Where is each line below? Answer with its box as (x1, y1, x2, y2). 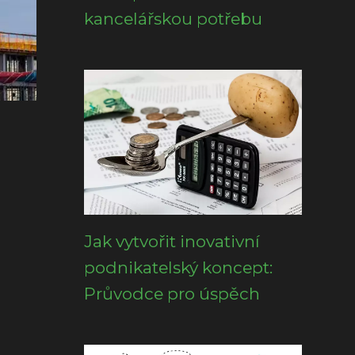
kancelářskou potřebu (84, 9, 262, 29)
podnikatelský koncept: (84, 258, 273, 277)
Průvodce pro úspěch (84, 284, 260, 303)
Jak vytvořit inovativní (84, 231, 260, 251)
